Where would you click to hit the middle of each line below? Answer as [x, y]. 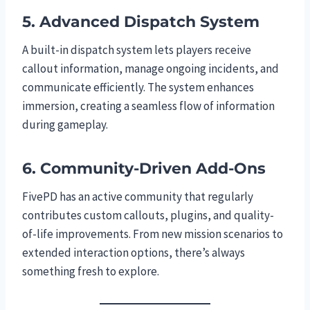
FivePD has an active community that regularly [138, 196]
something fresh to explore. [91, 271]
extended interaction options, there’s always [134, 252]
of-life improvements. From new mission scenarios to [153, 234]
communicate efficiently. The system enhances [138, 87]
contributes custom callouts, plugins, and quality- [148, 215]
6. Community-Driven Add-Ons [144, 168]
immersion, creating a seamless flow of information [148, 106]
